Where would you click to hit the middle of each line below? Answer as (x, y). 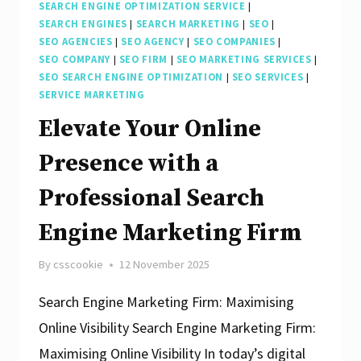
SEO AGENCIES (76, 42)
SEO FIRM (143, 60)
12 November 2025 (165, 265)
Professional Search (151, 199)
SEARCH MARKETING (188, 24)
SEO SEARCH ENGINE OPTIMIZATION (131, 77)
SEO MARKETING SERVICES (244, 60)
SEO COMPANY (75, 60)
